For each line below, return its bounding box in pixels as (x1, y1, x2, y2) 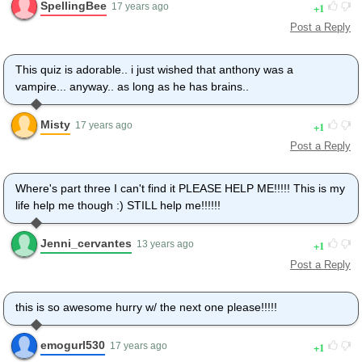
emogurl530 (40, 338, 105, 351)
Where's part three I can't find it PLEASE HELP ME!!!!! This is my (15, 182, 345, 196)
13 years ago (137, 238, 194, 250)
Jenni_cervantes (40, 236, 132, 250)
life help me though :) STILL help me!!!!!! (15, 199, 221, 213)
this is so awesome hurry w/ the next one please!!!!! (15, 301, 277, 314)
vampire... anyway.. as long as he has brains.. (15, 80, 249, 94)
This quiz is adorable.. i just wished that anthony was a (15, 63, 293, 77)
